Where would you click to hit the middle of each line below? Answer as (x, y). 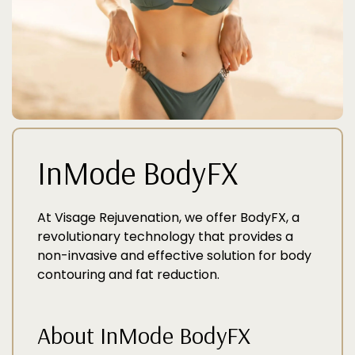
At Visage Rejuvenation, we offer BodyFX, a (168, 218)
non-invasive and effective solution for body (174, 256)
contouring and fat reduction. (128, 275)
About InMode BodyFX (144, 335)
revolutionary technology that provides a (165, 237)
